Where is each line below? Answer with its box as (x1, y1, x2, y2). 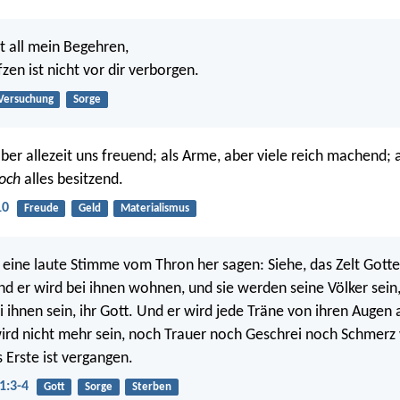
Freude (23, 202, 59, 214)
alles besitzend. (21, 171, 123, 188)
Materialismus (120, 202, 189, 214)
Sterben (131, 381, 171, 394)
